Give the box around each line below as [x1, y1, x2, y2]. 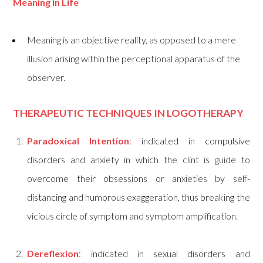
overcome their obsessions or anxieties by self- [27, 172, 250, 184]
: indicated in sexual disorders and [79, 247, 250, 259]
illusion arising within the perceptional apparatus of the [27, 53, 241, 65]
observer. [27, 72, 66, 83]
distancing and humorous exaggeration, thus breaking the [27, 191, 250, 203]
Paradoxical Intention [27, 134, 130, 146]
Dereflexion [27, 247, 79, 259]
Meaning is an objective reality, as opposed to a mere [27, 34, 237, 46]
